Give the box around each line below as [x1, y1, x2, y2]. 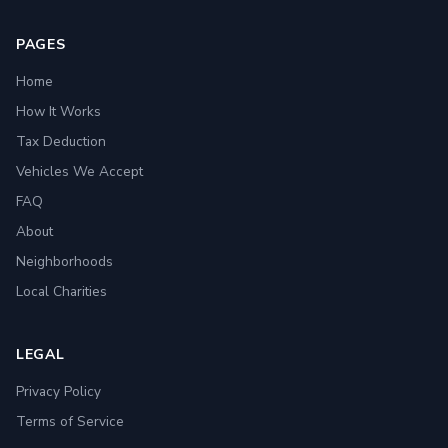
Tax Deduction [16, 132, 106, 151]
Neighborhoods [16, 252, 113, 271]
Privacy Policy [16, 382, 101, 401]
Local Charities [16, 282, 107, 301]
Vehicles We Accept [16, 162, 143, 181]
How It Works [16, 102, 101, 121]
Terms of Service [16, 412, 124, 431]
